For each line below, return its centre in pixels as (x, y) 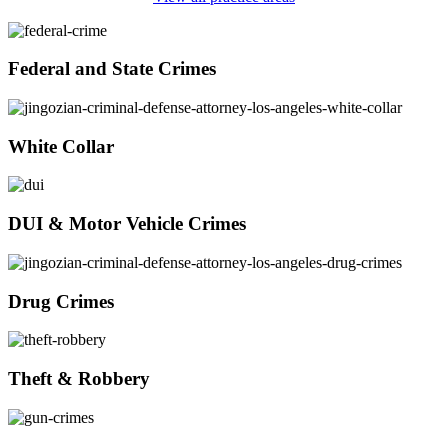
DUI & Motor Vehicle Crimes (127, 224)
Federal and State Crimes (112, 69)
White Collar (61, 146)
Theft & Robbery (79, 378)
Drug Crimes (61, 301)
